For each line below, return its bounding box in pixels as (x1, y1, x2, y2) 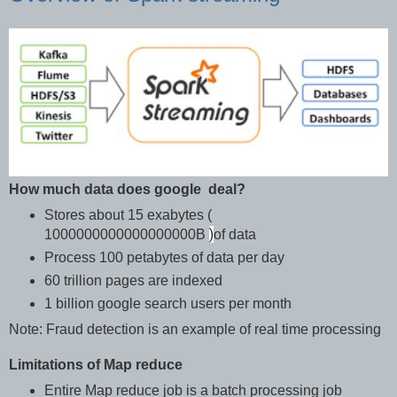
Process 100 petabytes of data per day (43, 250, 284, 266)
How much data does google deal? (9, 182, 245, 198)
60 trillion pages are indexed (43, 273, 222, 289)
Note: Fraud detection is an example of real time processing (9, 322, 381, 338)
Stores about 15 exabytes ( (43, 207, 212, 223)
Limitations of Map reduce (9, 357, 183, 373)
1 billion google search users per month (43, 296, 292, 312)
